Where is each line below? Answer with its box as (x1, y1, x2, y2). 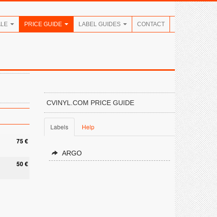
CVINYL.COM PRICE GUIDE (46, 99, 134, 107)
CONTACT (137, 21, 165, 28)
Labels (50, 123, 68, 131)
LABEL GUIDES (78, 21, 122, 28)
